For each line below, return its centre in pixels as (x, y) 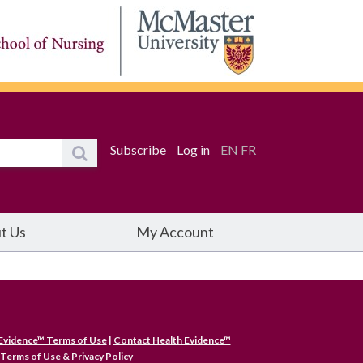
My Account (175, 232)
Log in (193, 149)
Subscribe (138, 149)
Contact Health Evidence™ (172, 340)
